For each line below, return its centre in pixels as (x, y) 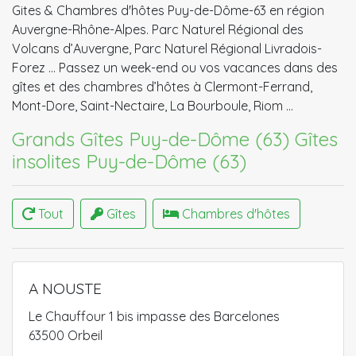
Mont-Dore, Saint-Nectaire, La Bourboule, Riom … (153, 106)
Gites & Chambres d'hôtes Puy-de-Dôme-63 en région (168, 10)
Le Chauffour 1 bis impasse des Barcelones (154, 316)
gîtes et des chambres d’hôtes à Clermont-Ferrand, (162, 87)
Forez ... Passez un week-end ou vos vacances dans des (175, 68)
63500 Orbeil (66, 335)
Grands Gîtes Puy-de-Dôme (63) (151, 139)
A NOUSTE (65, 288)
